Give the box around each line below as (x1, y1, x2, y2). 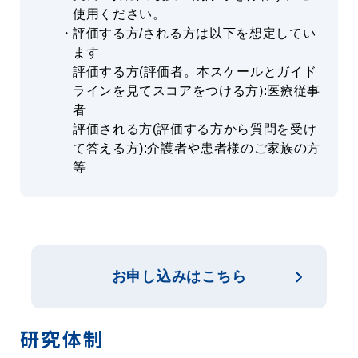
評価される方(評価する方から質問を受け (73, 122, 317, 137)
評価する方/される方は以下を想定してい (73, 26, 316, 41)
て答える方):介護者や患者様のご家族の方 (73, 141, 320, 156)
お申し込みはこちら (111, 268, 247, 285)
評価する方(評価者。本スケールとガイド (73, 65, 317, 79)
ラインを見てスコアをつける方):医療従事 (73, 84, 320, 98)
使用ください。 (73, 7, 166, 22)
